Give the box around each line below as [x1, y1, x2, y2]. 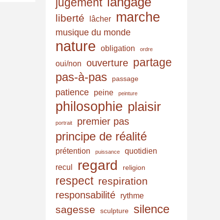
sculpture [100, 207, 129, 215]
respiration [98, 175, 148, 187]
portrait [55, 120, 73, 126]
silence [134, 202, 170, 216]
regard [78, 157, 118, 173]
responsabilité [55, 190, 116, 201]
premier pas [77, 116, 130, 127]
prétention [55, 146, 91, 156]
